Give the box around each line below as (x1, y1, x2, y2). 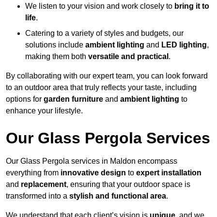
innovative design (61, 169, 126, 177)
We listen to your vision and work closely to (25, 2, 174, 11)
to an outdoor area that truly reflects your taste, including (6, 83, 197, 92)
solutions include (25, 41, 85, 49)
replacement (21, 180, 66, 189)
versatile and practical (88, 52, 169, 61)
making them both (25, 52, 88, 61)
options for (6, 95, 44, 104)
